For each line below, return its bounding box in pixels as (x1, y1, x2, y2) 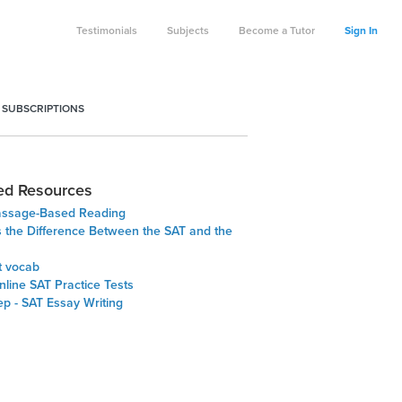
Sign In (345, 24, 378, 37)
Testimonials (76, 24, 137, 37)
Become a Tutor (239, 24, 315, 37)
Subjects (167, 24, 209, 37)
